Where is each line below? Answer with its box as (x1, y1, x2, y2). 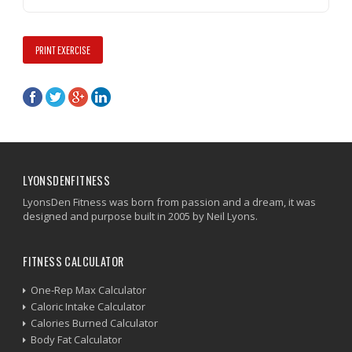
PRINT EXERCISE (35, 42, 91, 57)
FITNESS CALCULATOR (23, 252, 124, 269)
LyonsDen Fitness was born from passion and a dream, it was (23, 194, 317, 209)
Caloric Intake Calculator (31, 299, 146, 313)
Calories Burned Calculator (31, 315, 159, 330)
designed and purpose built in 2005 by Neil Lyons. (23, 208, 258, 223)
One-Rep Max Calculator (31, 282, 147, 297)
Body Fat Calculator (31, 332, 123, 346)
